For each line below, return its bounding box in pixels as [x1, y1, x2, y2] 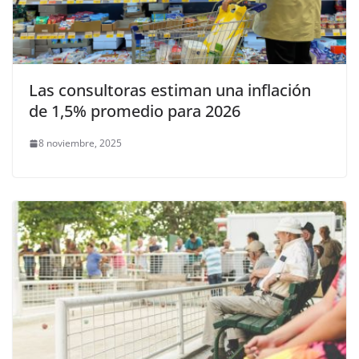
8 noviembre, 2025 [38, 136, 122, 151]
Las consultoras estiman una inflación [29, 79, 311, 102]
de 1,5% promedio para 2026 [29, 100, 240, 123]
